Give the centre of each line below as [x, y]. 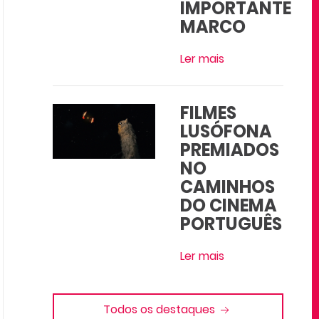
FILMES [209, 113]
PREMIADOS [230, 150]
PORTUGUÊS [231, 224]
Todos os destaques [161, 309]
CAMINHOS [228, 187]
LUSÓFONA [226, 131]
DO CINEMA [229, 205]
